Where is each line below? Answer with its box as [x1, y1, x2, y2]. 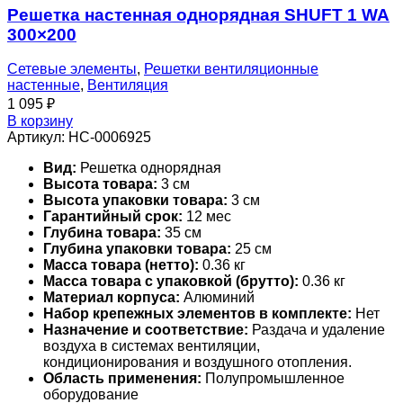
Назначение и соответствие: [43, 322, 248, 338]
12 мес [183, 209, 231, 225]
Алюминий [180, 290, 255, 306]
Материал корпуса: [43, 290, 180, 306]
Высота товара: [43, 176, 157, 193]
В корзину [7, 113, 73, 130]
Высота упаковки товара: [43, 193, 228, 209]
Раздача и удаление [248, 322, 385, 338]
